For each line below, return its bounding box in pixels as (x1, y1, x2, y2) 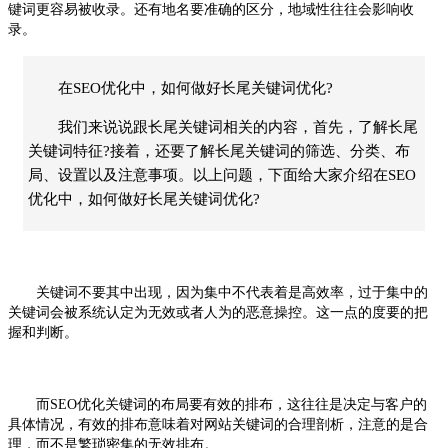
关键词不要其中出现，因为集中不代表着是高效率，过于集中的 (8, 284, 428, 300)
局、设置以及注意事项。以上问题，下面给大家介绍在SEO (28, 166, 416, 183)
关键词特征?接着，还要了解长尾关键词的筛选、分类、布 (28, 142, 410, 159)
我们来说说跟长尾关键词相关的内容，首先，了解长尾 (58, 118, 418, 135)
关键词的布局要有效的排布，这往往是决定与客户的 (105, 396, 427, 412)
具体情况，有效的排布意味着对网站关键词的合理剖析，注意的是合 (8, 416, 428, 432)
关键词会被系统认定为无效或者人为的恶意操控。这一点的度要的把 (8, 304, 428, 320)
